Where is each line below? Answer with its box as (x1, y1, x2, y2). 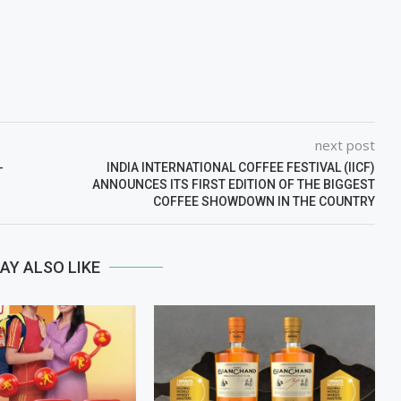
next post (314, 135, 375, 154)
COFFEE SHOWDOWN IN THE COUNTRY (152, 193, 375, 209)
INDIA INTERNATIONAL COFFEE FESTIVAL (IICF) (106, 159, 375, 175)
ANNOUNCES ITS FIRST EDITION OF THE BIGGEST (91, 176, 375, 192)
